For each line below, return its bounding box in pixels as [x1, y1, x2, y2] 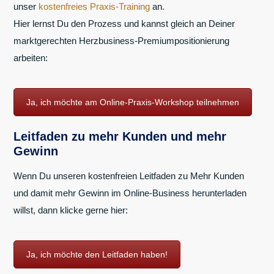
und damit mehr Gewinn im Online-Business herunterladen [13, 188, 246, 199]
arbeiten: [13, 52, 48, 63]
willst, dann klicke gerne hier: [13, 205, 128, 216]
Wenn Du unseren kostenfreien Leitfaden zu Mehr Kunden [13, 171, 244, 182]
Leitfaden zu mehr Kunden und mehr [13, 130, 226, 144]
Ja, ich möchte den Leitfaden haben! [26, 250, 168, 260]
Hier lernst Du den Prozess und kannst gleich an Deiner [13, 18, 235, 29]
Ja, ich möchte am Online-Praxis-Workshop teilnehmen [26, 97, 239, 107]
